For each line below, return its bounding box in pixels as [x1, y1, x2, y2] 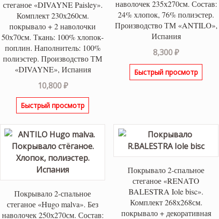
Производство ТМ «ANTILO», [114, 20, 218, 31]
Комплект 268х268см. [130, 197, 202, 207]
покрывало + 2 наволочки [9, 21, 96, 32]
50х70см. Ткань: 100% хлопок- [1, 32, 104, 43]
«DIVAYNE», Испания [14, 64, 91, 75]
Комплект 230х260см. [16, 10, 89, 21]
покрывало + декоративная [121, 207, 211, 218]
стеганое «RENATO [132, 175, 200, 186]
